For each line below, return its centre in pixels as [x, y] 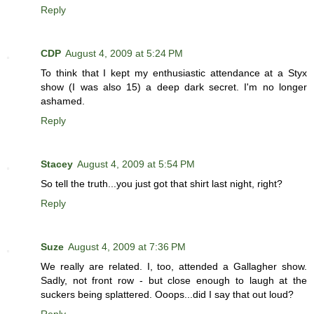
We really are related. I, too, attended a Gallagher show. [174, 267]
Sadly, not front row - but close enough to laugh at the [174, 281]
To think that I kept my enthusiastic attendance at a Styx [174, 73]
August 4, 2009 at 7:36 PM [127, 247]
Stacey [57, 164]
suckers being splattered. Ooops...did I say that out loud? [167, 295]
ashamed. [63, 101]
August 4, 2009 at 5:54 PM [136, 164]
